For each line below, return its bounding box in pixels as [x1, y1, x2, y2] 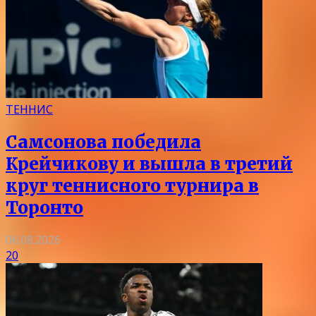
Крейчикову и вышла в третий [6, 152, 293, 175]
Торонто [6, 196, 83, 219]
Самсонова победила [6, 130, 201, 153]
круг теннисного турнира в [6, 174, 259, 197]
